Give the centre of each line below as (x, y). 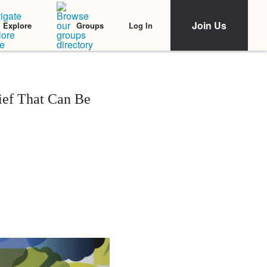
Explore (17, 25)
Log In (141, 25)
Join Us (209, 25)
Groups (90, 25)
